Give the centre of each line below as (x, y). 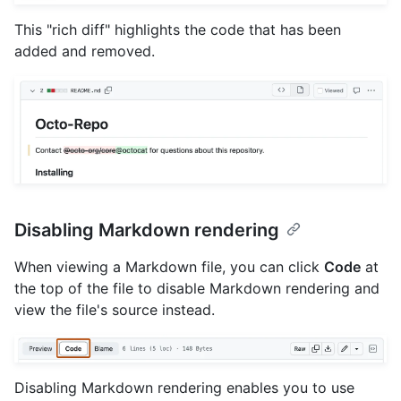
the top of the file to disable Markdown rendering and (197, 289)
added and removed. (85, 51)
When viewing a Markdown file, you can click (169, 267)
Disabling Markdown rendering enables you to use (184, 388)
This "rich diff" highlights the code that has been (178, 29)
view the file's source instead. (115, 310)
